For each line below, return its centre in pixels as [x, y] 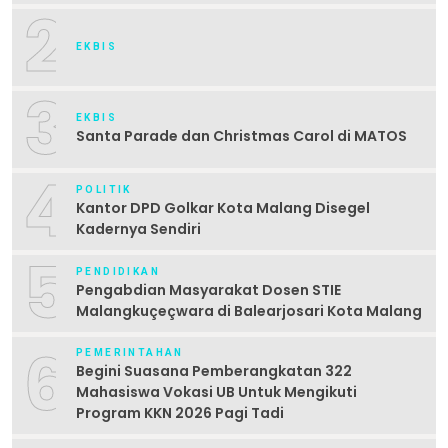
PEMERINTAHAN [130, 353]
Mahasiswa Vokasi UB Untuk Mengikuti [216, 392]
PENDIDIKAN [118, 271]
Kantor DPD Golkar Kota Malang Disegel [223, 207]
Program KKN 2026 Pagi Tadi [180, 413]
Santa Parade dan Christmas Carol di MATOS [241, 136]
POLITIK [104, 189]
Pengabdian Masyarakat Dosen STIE [208, 289]
